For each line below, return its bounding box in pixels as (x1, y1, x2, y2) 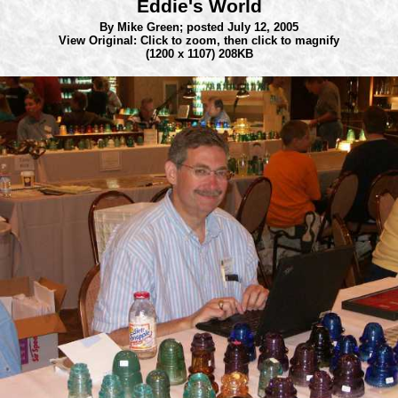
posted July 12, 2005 (187, 20, 298, 34)
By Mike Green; (99, 20, 187, 34)
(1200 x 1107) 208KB (145, 47, 253, 60)
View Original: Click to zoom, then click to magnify (59, 34, 339, 47)
